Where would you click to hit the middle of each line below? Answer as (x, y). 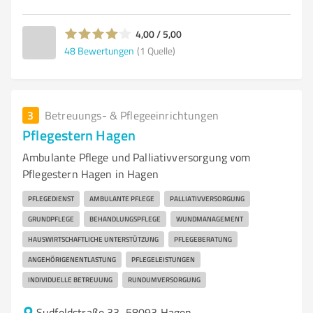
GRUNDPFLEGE (51, 219)
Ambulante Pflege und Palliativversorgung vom (137, 157)
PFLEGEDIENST (51, 198)
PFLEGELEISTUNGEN (163, 259)
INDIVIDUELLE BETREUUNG (70, 279)
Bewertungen (106, 50)
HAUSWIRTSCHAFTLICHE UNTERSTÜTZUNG (93, 239)
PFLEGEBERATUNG (203, 239)
